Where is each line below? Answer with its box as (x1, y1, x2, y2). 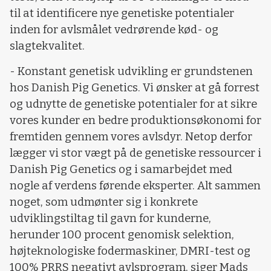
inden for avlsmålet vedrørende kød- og (10, 23, 218, 37)
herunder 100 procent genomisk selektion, (10, 227, 234, 241)
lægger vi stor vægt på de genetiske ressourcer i (10, 146, 261, 160)
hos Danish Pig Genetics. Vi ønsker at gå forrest (10, 80, 260, 94)
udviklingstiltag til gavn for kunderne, (10, 211, 211, 225)
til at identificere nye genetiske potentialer (10, 7, 234, 21)
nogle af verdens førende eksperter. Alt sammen (10, 178, 261, 192)
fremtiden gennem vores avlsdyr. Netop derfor (10, 129, 252, 143)
